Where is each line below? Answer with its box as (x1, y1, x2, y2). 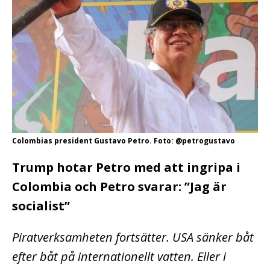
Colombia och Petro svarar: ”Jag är (12, 178, 227, 195)
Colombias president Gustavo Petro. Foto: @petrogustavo (12, 135, 235, 146)
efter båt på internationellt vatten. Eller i (12, 248, 226, 265)
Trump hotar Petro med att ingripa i (12, 159, 240, 175)
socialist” (12, 197, 70, 214)
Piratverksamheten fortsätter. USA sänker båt (12, 228, 254, 245)
